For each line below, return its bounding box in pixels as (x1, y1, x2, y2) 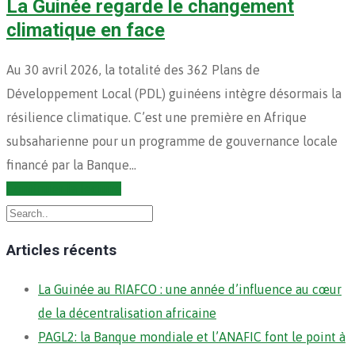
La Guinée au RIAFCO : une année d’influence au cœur (38, 281, 342, 296)
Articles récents (6, 242, 116, 260)
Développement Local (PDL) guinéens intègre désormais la (6, 86, 342, 101)
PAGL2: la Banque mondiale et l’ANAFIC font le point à (38, 329, 345, 344)
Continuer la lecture (6, 181, 121, 196)
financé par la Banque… (6, 157, 136, 172)
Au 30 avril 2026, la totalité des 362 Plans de (6, 62, 260, 77)
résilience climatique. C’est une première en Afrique (6, 109, 307, 124)
